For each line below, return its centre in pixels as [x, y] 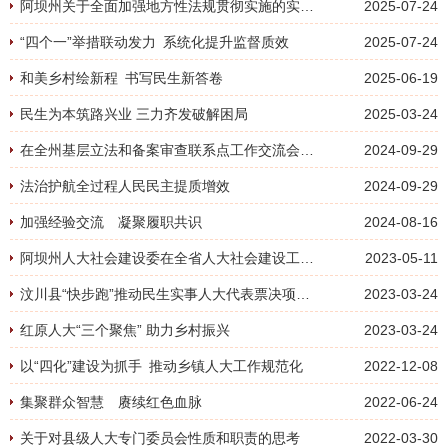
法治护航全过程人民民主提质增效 [128, 186]
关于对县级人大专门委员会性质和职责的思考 [160, 438]
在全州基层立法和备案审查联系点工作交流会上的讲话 [307, 150]
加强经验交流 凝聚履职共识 [111, 222]
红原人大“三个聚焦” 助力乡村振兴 [128, 330]
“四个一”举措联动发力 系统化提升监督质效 [154, 42]
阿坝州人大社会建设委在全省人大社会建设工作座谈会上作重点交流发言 [307, 258]
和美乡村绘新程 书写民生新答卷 [121, 78]
